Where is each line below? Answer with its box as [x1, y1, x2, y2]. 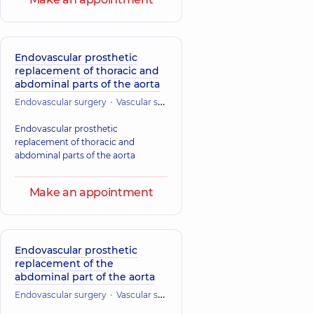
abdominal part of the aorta [15, 271, 155, 283]
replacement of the [15, 257, 114, 270]
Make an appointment [29, 186, 153, 199]
